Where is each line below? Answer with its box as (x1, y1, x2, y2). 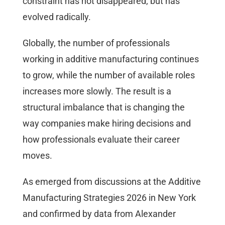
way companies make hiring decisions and (23, 118, 191, 129)
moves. (23, 150, 52, 161)
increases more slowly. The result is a (23, 85, 171, 96)
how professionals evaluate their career (23, 134, 180, 145)
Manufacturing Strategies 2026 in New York (23, 192, 196, 203)
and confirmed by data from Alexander (23, 208, 176, 219)
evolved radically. (23, 11, 91, 22)
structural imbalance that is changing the (23, 101, 185, 113)
